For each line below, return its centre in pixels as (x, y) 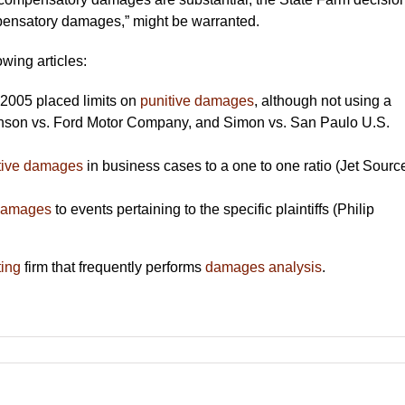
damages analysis (264, 267)
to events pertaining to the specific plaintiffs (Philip (213, 209)
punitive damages (197, 100)
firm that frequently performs (113, 267)
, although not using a (323, 100)
